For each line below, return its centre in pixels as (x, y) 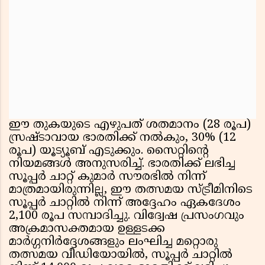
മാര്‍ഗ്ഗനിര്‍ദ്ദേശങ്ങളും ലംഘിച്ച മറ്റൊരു (113, 243)
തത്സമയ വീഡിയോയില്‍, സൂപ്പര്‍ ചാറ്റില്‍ (121, 256)
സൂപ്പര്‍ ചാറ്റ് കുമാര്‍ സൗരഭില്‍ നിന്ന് (107, 177)
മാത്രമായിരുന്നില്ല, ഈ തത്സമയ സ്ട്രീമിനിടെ (131, 190)
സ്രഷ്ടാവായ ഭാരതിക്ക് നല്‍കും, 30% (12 (122, 138)
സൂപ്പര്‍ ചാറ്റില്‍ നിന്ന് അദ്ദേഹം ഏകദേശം (125, 203)
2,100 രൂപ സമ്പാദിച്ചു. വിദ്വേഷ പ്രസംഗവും (127, 216)
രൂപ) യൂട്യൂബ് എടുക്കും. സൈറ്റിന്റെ (109, 151)
